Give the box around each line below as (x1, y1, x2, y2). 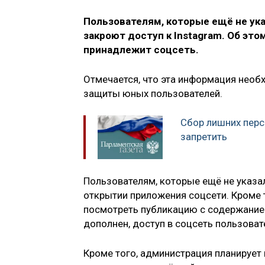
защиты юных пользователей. (83, 87, 222, 99)
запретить (180, 131, 227, 143)
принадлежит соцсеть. (83, 44, 199, 56)
